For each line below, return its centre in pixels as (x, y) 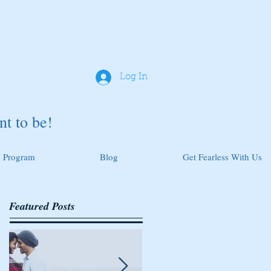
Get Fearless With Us (222, 157)
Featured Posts (42, 206)
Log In (134, 77)
